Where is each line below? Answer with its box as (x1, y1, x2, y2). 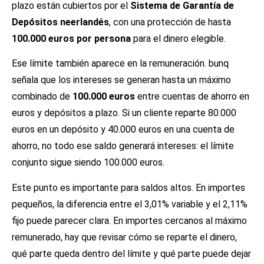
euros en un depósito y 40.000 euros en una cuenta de (12, 124, 235, 136)
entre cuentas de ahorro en (135, 91, 249, 103)
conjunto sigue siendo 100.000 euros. (12, 157, 164, 169)
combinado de (12, 91, 72, 103)
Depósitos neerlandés (12, 16, 109, 28)
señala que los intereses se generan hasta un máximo (12, 74, 231, 86)
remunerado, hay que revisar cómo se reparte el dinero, (12, 231, 237, 243)
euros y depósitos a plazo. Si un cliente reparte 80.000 (12, 107, 236, 119)
